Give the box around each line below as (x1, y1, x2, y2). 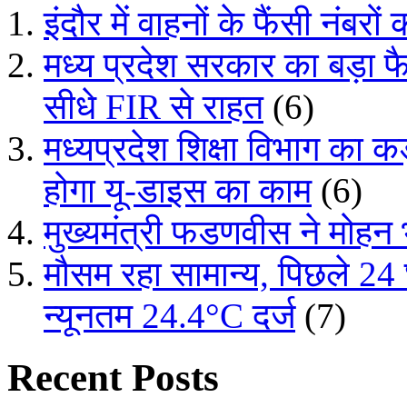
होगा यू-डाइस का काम (44, 171, 312, 211)
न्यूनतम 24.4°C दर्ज (44, 296, 295, 336)
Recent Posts (7, 355, 219, 399)
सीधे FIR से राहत (44, 87, 263, 127)
